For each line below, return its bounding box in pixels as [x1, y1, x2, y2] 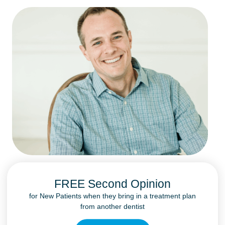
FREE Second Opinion [54, 177, 171, 190]
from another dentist [80, 202, 145, 210]
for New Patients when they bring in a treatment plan [29, 191, 196, 200]
